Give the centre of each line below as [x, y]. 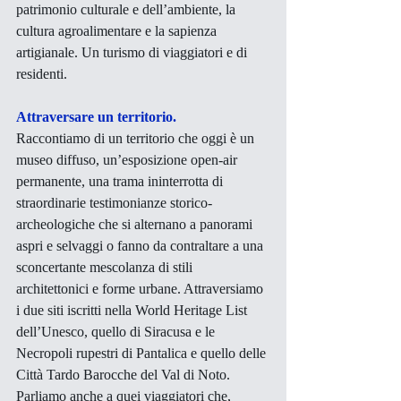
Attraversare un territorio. [96, 116]
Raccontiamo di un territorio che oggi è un [137, 138]
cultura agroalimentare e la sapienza [118, 30]
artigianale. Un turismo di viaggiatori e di [133, 52]
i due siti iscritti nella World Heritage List [133, 310]
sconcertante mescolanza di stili [106, 267]
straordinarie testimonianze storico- [114, 202]
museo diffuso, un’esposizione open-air [128, 159]
